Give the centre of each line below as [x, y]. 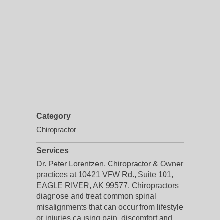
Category [54, 116]
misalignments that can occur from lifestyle [110, 207]
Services [53, 151]
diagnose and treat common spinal [96, 196]
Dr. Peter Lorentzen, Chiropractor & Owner [110, 164]
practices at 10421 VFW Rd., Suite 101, [105, 175]
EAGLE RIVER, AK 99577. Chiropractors [108, 185]
